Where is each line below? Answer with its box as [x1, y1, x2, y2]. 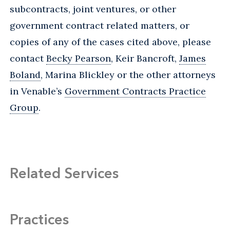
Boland [10, 68, 41, 81]
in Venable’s [10, 85, 65, 97]
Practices [10, 210, 69, 228]
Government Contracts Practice [65, 85, 206, 97]
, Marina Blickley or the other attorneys [41, 68, 216, 81]
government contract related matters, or [10, 19, 189, 31]
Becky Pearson [46, 52, 111, 64]
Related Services [10, 164, 119, 182]
